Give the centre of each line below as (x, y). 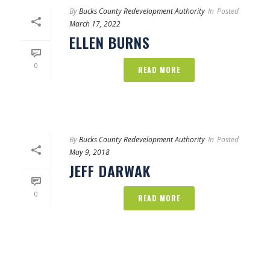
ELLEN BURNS (110, 42)
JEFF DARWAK (110, 171)
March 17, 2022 (95, 24)
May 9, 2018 (89, 152)
